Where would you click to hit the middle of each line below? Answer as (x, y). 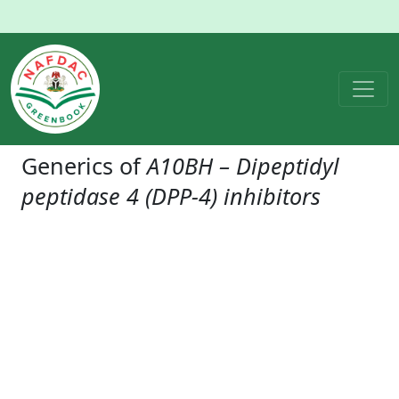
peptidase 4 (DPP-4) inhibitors (171, 196)
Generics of (84, 166)
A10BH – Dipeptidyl (243, 166)
